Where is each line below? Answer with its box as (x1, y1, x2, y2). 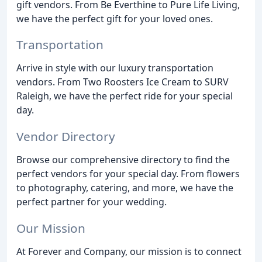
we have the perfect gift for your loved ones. (16, 12, 213, 25)
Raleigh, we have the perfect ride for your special (16, 89, 233, 103)
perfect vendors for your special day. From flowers (16, 167, 240, 181)
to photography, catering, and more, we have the (16, 181, 233, 195)
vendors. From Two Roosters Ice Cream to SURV (16, 75, 229, 89)
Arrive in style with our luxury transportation (16, 61, 213, 75)
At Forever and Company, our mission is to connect (16, 244, 242, 258)
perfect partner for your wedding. (16, 195, 167, 209)
